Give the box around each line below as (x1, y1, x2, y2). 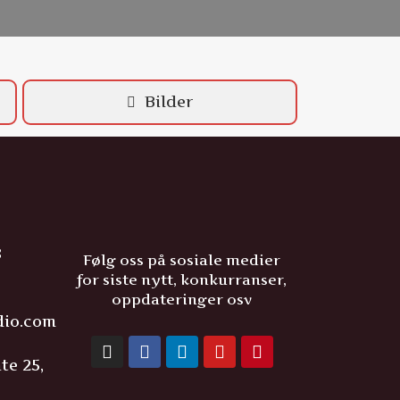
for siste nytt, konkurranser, (77, 271, 287, 288)
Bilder (144, 93, 193, 111)
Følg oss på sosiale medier (83, 251, 280, 269)
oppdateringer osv (112, 290, 252, 308)
